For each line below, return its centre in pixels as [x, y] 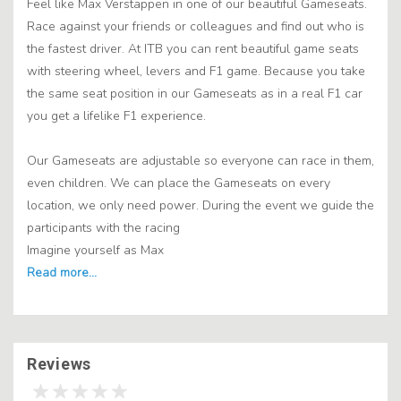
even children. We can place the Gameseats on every [179, 183]
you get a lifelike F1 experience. [116, 116]
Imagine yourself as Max [95, 251]
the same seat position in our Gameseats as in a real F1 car [195, 94]
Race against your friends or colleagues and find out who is [196, 27]
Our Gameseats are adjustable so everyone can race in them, [200, 161]
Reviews [59, 364]
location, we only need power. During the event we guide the [200, 206]
